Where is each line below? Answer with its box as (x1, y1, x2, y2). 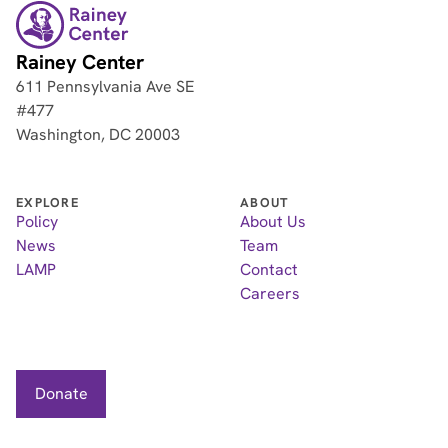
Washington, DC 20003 (16, 124, 180, 146)
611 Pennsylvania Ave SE (16, 76, 194, 98)
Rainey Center (16, 49, 145, 76)
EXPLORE (16, 194, 79, 212)
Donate (34, 383, 88, 405)
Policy (16, 211, 58, 233)
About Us (240, 211, 306, 233)
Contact (240, 259, 298, 281)
